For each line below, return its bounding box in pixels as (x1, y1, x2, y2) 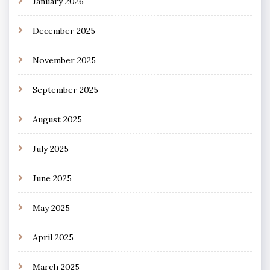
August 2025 (33, 113, 82, 125)
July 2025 (33, 143, 69, 154)
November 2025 (33, 54, 96, 66)
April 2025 (33, 231, 74, 243)
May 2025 (33, 202, 70, 213)
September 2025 (33, 84, 98, 95)
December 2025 (33, 25, 95, 36)
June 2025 (33, 172, 72, 184)
